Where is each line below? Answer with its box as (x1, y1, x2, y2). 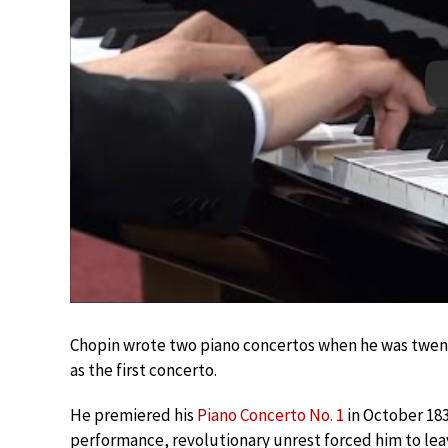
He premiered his (70, 403, 197, 426)
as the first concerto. (70, 358, 217, 381)
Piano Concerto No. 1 (197, 403, 344, 426)
